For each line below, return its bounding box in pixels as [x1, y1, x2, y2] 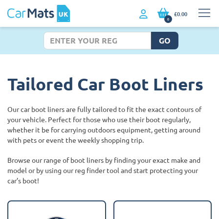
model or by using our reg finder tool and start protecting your [7, 165, 198, 175]
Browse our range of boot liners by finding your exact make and [7, 155, 200, 164]
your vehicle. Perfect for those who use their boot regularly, [7, 114, 191, 124]
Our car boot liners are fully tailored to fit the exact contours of [7, 104, 201, 113]
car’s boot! [7, 175, 39, 185]
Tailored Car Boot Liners [7, 73, 203, 94]
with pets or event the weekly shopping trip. [7, 135, 144, 144]
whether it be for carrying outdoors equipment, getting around [7, 125, 200, 134]
